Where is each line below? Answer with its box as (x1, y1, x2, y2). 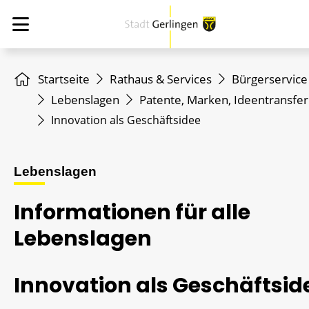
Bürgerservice (232, 71, 308, 87)
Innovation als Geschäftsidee (51, 112, 201, 128)
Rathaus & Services (110, 71, 212, 87)
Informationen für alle (14, 198, 250, 227)
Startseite (38, 71, 90, 87)
